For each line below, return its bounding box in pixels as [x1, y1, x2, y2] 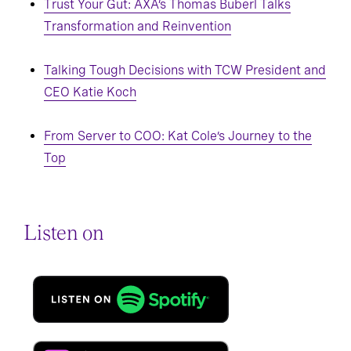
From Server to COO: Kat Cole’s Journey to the [44, 128, 312, 144]
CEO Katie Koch [44, 85, 136, 100]
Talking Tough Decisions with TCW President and [44, 63, 326, 78]
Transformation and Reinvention [44, 19, 231, 34]
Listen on [24, 223, 104, 245]
